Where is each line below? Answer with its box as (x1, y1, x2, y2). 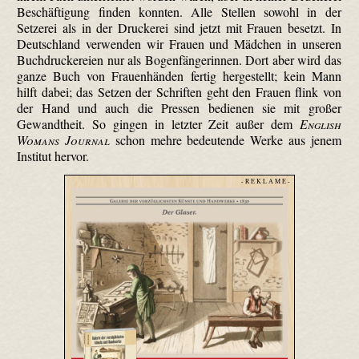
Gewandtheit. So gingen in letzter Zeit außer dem (17, 115, 300, 133)
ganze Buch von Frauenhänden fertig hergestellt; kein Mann (17, 67, 341, 85)
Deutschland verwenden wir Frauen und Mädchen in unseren (17, 35, 341, 53)
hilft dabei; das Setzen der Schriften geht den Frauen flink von (17, 83, 341, 101)
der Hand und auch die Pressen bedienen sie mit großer (17, 99, 341, 117)
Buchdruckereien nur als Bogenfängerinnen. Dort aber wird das (17, 51, 341, 69)
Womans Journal (17, 131, 111, 149)
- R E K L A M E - (240, 176, 290, 185)
